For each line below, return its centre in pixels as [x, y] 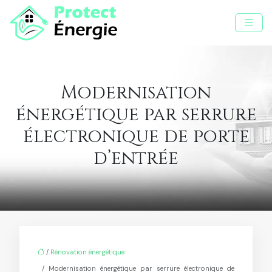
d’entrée [136, 158]
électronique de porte [136, 136]
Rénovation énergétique [87, 252]
